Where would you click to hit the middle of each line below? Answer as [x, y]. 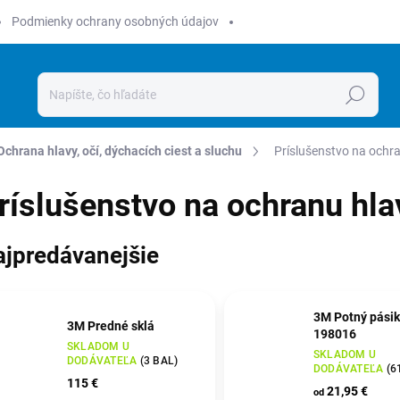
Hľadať [355, 95]
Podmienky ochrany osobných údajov [115, 21]
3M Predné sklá [111, 325]
